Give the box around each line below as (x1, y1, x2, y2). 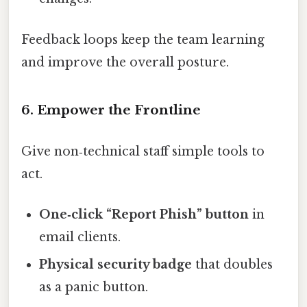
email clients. (39, 229, 121, 245)
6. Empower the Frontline (21, 102, 201, 119)
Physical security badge (39, 256, 193, 272)
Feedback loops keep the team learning (21, 32, 265, 47)
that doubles (192, 256, 273, 272)
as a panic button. (39, 279, 149, 295)
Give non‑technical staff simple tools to (21, 143, 265, 159)
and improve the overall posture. (21, 54, 229, 70)
